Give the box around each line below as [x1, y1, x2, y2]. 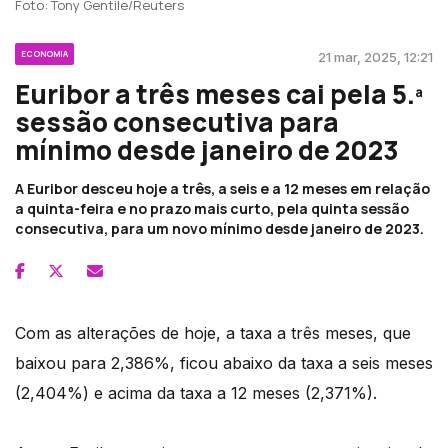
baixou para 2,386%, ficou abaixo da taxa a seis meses [15, 352, 433, 373]
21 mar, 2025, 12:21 [318, 48, 433, 65]
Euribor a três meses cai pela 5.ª [15, 75, 423, 112]
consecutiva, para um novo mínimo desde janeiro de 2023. [15, 218, 424, 238]
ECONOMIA [21, 47, 68, 59]
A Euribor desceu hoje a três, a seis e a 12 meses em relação [15, 178, 430, 198]
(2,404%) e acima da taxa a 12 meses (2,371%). [15, 382, 377, 403]
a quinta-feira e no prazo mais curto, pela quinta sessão [15, 198, 409, 218]
